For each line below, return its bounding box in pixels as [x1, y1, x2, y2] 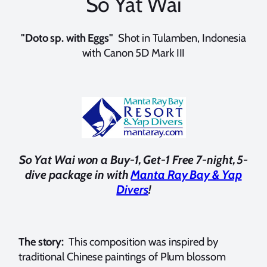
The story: [18, 234, 64, 249]
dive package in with [25, 167, 131, 182]
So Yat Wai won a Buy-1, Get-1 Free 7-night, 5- [18, 153, 249, 167]
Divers [116, 182, 148, 197]
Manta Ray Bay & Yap [131, 167, 242, 182]
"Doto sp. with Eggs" [20, 30, 113, 45]
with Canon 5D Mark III [82, 45, 185, 60]
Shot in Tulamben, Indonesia [113, 30, 247, 45]
